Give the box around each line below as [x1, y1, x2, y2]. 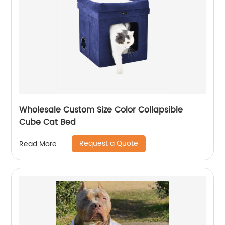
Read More [19, 138, 57, 150]
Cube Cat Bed [19, 116, 76, 129]
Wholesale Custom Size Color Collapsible [19, 103, 183, 117]
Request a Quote [79, 138, 139, 149]
